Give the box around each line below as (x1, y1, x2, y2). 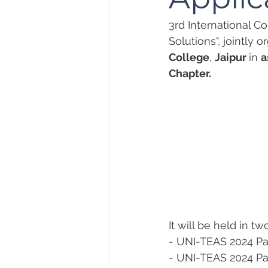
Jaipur (215, 51, 249, 63)
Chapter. (169, 67, 211, 80)
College (169, 51, 209, 63)
